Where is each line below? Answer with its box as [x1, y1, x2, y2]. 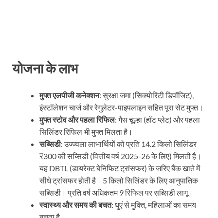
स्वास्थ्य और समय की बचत [39, 200, 111, 210]
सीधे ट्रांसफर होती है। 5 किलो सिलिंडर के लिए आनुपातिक [39, 176, 198, 185]
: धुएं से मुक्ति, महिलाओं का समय [111, 200, 196, 210]
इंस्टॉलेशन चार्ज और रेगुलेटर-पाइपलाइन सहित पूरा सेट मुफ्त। [39, 103, 203, 112]
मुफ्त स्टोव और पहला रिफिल [39, 115, 115, 125]
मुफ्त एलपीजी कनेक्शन [39, 91, 99, 100]
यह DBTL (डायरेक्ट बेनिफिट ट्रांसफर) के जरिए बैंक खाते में [39, 163, 200, 173]
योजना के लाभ [12, 60, 78, 77]
